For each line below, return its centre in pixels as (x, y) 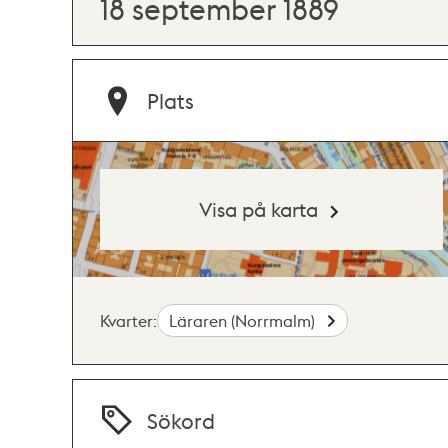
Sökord (181, 420)
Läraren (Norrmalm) (244, 320)
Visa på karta (259, 209)
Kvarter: (128, 320)
